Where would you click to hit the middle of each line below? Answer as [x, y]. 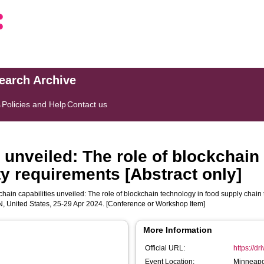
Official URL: [165, 248]
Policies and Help [34, 104]
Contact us [88, 104]
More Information [178, 230]
